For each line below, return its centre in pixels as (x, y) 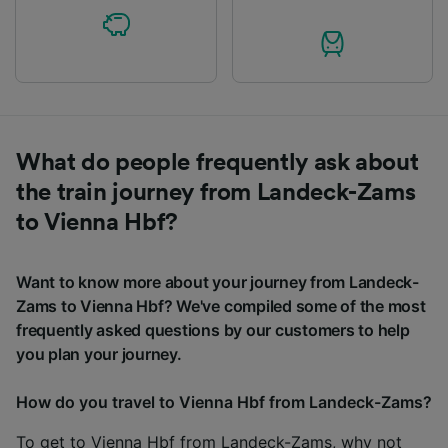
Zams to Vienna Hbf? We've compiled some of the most (221, 305)
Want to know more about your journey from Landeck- (218, 281)
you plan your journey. (99, 353)
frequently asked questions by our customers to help (213, 329)
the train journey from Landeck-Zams (216, 192)
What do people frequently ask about (217, 162)
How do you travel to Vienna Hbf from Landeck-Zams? (224, 401)
